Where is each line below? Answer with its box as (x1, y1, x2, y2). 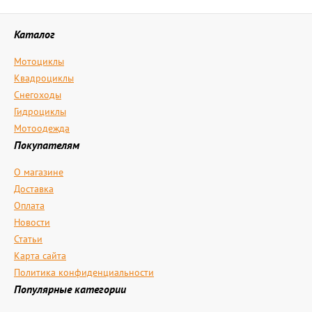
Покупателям (14, 138, 79, 152)
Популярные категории (14, 282, 126, 296)
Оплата (14, 199, 45, 212)
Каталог (14, 27, 55, 41)
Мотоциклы (14, 55, 64, 68)
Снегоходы (14, 88, 61, 101)
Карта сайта (14, 249, 66, 262)
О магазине (14, 166, 63, 178)
